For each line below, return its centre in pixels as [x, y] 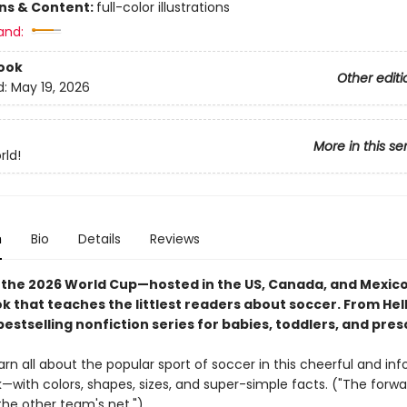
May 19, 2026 [50, 88]
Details [99, 239]
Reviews [174, 239]
